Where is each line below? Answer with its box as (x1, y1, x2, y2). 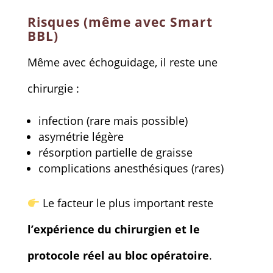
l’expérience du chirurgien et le (27, 221, 200, 236)
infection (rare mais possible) (38, 113, 188, 128)
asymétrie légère (38, 129, 124, 144)
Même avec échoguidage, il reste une (27, 54, 218, 69)
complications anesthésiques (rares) (38, 160, 224, 175)
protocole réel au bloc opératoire (27, 247, 209, 263)
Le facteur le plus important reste (40, 195, 214, 210)
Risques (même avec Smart (27, 13, 213, 30)
